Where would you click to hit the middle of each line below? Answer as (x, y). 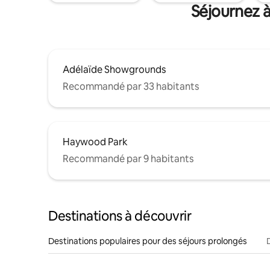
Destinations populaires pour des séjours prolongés (148, 241)
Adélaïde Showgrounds (114, 69)
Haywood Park (95, 142)
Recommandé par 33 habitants (131, 86)
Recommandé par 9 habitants (128, 159)
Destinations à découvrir (120, 216)
